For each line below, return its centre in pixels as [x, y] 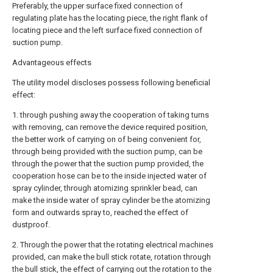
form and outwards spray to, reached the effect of [100, 212]
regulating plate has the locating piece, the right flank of [110, 18]
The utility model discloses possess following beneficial [111, 83]
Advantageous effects [52, 62]
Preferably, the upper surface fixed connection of [97, 6]
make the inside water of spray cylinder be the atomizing [111, 200]
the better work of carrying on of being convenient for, [107, 139]
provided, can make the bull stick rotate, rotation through [112, 257]
